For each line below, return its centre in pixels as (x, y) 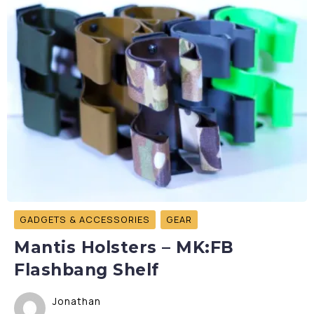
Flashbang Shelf (87, 270)
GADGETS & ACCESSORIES (85, 219)
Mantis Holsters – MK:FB (124, 247)
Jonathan (77, 301)
